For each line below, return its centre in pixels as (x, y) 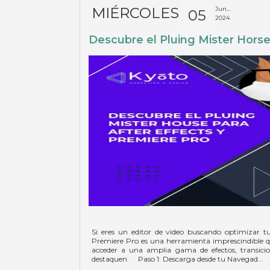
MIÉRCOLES (136, 13)
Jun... (223, 9)
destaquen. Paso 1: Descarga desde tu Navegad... (178, 259)
